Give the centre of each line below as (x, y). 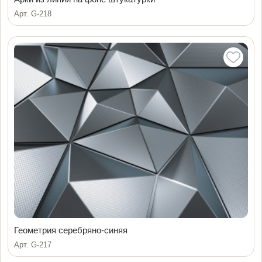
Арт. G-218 (33, 13)
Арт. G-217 (33, 244)
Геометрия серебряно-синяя (71, 230)
